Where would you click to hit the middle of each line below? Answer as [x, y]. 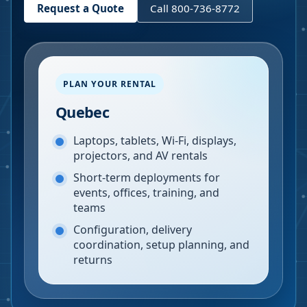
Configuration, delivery [133, 230]
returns [93, 260]
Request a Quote [81, 8]
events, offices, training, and [146, 193]
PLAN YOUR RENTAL [110, 84]
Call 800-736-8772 [195, 8]
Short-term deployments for [147, 177]
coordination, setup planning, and [161, 245]
